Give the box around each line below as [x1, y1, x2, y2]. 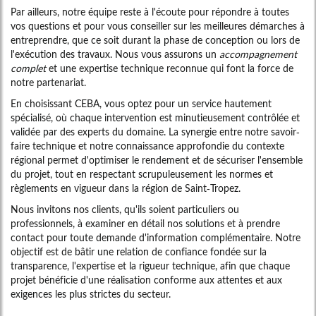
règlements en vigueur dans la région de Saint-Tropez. [11, 182, 241, 195]
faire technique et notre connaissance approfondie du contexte [11, 140, 284, 152]
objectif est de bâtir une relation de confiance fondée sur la [11, 245, 267, 258]
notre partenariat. [11, 76, 86, 89]
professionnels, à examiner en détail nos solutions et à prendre [11, 217, 280, 230]
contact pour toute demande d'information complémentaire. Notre [11, 231, 300, 244]
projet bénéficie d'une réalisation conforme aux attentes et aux [11, 274, 282, 286]
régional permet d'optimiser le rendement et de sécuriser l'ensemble [11, 154, 303, 166]
